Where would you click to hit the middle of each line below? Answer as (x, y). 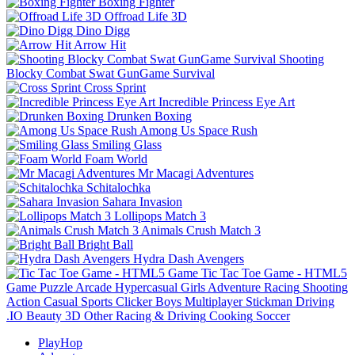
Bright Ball (105, 244)
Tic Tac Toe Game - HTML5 (274, 273)
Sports (97, 301)
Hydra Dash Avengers (189, 258)
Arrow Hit (100, 44)
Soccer (273, 315)
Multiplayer (214, 301)
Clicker (134, 301)
